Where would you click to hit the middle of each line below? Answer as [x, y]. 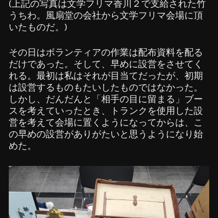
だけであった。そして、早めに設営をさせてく [106, 64]
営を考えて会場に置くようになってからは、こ [106, 123]
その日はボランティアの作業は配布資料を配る [106, 53]
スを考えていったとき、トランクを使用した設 [106, 111]
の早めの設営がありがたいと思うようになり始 [106, 134]
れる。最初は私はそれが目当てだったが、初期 [106, 76]
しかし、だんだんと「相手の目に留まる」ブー [106, 99]
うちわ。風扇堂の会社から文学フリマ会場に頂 [106, 15]
